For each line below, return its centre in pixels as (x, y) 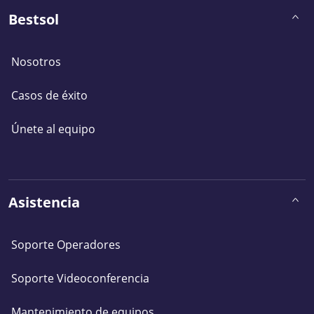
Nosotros (36, 61)
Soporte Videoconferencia (80, 278)
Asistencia (44, 202)
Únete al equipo (53, 129)
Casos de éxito (49, 95)
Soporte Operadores (66, 244)
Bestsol (34, 19)
